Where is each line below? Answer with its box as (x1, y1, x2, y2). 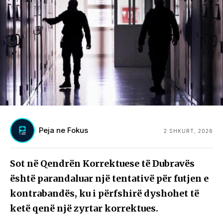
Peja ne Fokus (39, 125, 88, 135)
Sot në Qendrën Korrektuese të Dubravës (10, 158, 195, 170)
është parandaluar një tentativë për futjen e (10, 173, 209, 185)
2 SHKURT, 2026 (164, 128, 213, 134)
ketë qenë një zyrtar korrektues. (10, 203, 158, 215)
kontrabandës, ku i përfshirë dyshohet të (10, 188, 199, 200)
